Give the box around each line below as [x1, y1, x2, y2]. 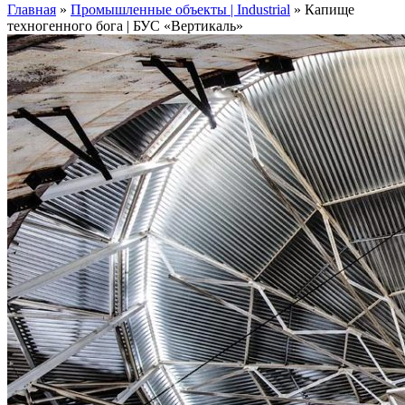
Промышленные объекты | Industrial [71, 2, 290, 17]
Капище [305, 2, 354, 17]
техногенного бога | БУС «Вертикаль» [7, 18, 243, 33]
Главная [7, 2, 56, 17]
